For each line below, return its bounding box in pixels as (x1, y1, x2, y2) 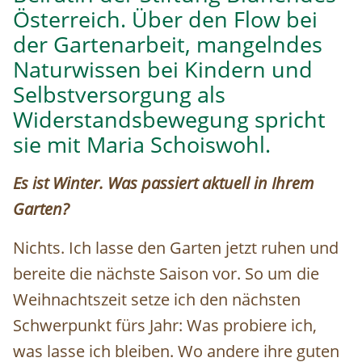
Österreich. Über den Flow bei (13, 5, 318, 35)
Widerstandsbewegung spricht (13, 105, 326, 135)
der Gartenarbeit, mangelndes (13, 30, 322, 60)
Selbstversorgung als (13, 80, 225, 110)
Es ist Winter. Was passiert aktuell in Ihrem (13, 172, 314, 195)
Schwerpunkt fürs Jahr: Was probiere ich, (13, 314, 317, 337)
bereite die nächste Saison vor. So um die (13, 263, 319, 285)
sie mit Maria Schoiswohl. (13, 130, 271, 160)
